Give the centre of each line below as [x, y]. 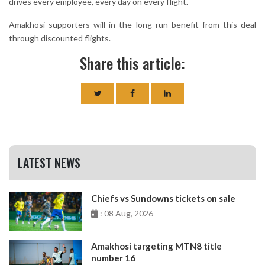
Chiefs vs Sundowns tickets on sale [164, 198]
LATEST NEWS [49, 162]
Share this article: [132, 63]
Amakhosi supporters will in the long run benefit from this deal [132, 24]
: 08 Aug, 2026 [126, 213]
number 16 [114, 258]
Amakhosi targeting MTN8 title [157, 246]
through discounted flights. [60, 38]
